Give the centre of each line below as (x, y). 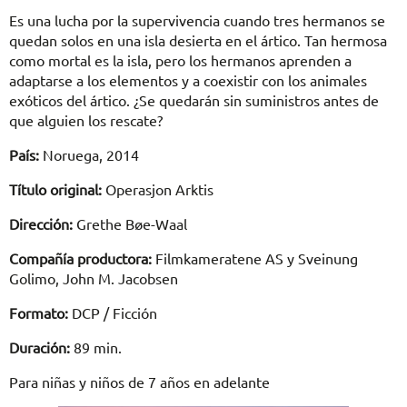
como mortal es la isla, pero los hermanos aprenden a (180, 60)
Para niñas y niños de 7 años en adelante (139, 382)
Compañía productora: (80, 258)
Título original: (55, 189)
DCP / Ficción (113, 313)
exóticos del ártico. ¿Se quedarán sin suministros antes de (194, 100)
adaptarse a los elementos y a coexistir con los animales (188, 80)
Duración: (40, 347)
